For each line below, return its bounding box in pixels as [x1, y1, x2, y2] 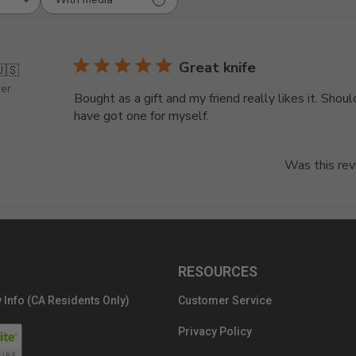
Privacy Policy [178, 324, 252, 338]
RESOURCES [178, 262, 257, 280]
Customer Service [178, 293, 272, 307]
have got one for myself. [74, 106, 210, 125]
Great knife [179, 57, 257, 77]
